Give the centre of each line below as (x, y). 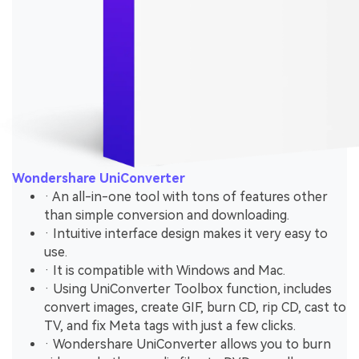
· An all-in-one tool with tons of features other (186, 196)
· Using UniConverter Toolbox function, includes (188, 288)
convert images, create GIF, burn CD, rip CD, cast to (195, 307)
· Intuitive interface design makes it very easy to (186, 233)
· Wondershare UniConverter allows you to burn (188, 344)
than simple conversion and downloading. (167, 215)
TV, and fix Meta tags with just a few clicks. (170, 325)
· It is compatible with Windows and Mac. (165, 270)
